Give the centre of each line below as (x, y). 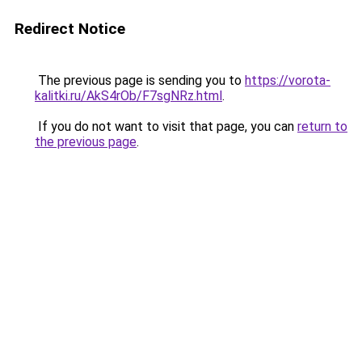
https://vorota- (288, 80)
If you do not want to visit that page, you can (166, 126)
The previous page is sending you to (140, 80)
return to (322, 126)
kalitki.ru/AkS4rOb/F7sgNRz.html (128, 96)
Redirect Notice (70, 29)
